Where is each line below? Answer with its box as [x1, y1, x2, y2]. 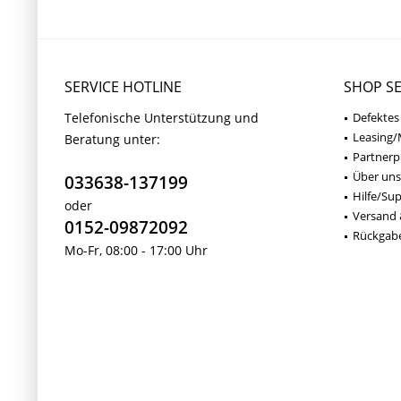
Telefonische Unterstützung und [64, 109, 259, 126]
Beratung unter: [64, 131, 160, 148]
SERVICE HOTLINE [64, 77, 182, 97]
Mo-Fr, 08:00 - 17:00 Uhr [64, 242, 208, 259]
